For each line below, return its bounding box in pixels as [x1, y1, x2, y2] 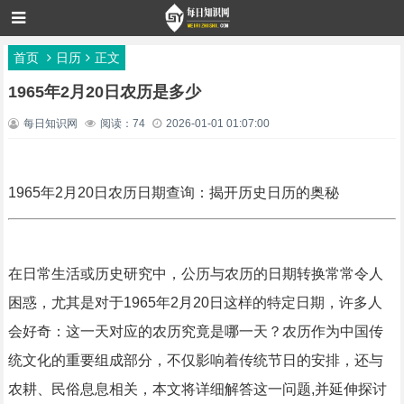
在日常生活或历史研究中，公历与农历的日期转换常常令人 [7, 266, 383, 281]
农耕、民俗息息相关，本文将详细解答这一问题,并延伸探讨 [7, 381, 387, 397]
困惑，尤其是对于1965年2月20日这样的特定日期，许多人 [7, 295, 382, 310]
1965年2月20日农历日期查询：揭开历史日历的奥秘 [7, 185, 339, 200]
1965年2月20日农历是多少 [7, 83, 201, 101]
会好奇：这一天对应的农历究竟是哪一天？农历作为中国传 [7, 324, 383, 339]
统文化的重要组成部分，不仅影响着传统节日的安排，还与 [7, 353, 383, 368]
